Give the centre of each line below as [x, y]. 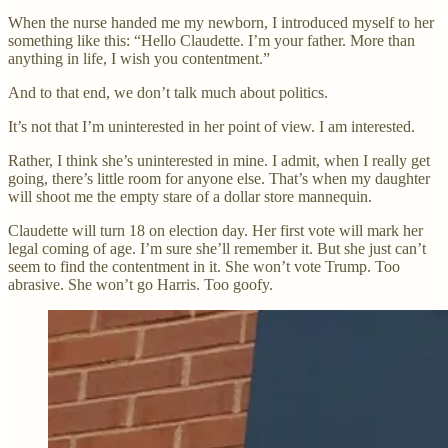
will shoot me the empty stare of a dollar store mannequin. [190, 196]
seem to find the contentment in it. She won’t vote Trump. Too [204, 266]
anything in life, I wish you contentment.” [139, 58]
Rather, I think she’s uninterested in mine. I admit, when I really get [219, 160]
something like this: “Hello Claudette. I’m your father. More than [211, 40]
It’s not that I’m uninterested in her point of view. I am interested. [211, 126]
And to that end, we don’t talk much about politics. [168, 92]
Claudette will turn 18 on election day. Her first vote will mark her [215, 230]
